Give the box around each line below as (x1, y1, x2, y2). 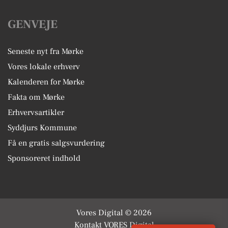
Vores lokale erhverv (8, 61, 80, 72)
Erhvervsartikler (8, 107, 64, 118)
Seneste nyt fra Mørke (8, 46, 83, 56)
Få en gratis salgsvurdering (8, 137, 105, 148)
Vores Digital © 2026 (76, 207, 152, 218)
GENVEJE (8, 16, 58, 32)
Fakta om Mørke (8, 92, 65, 102)
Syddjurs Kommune (8, 122, 77, 133)
